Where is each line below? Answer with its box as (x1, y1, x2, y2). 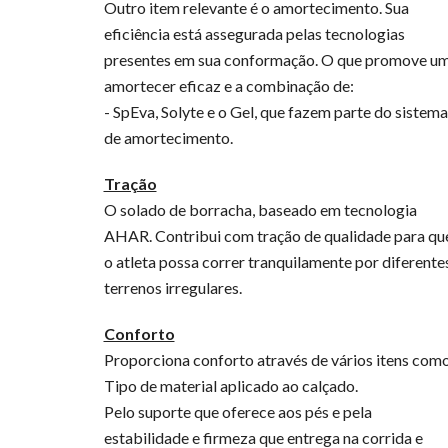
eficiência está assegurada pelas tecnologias (103, 24, 405, 43)
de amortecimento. (103, 128, 233, 147)
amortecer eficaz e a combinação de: (103, 76, 354, 95)
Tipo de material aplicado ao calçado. (103, 376, 358, 395)
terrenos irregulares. (103, 278, 242, 297)
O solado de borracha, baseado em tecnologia (103, 200, 417, 219)
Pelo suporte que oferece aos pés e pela (103, 402, 372, 421)
